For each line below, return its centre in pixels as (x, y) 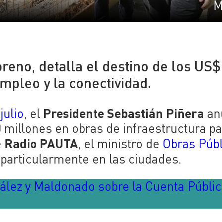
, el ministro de (120, 143)
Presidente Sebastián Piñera (124, 112)
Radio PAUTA (41, 143)
